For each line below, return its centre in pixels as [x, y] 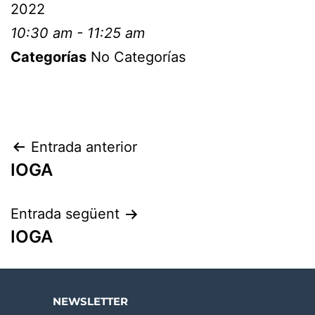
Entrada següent [65, 214]
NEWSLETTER [90, 301]
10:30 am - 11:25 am [78, 33]
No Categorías [136, 57]
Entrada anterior [84, 147]
